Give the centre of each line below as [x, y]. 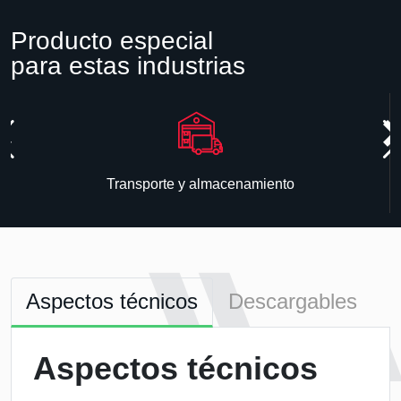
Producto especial [112, 41]
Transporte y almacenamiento [200, 184]
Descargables [293, 301]
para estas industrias [128, 66]
